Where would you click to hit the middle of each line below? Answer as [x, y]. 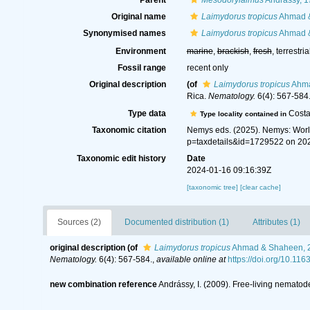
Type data [147, 114]
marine [200, 51]
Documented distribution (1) [177, 222]
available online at [191, 260]
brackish [233, 51]
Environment [140, 51]
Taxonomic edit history [121, 159]
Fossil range [142, 68]
